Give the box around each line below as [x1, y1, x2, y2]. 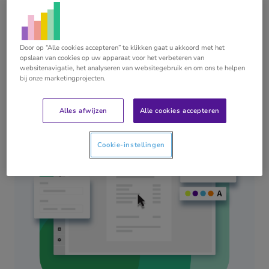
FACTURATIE [14, 4, 58, 14]
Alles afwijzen [59, 106, 107, 116]
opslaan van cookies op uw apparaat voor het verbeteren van [20, 53, 205, 63]
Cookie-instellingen [97, 140, 165, 150]
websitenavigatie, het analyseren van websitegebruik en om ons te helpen [20, 63, 246, 73]
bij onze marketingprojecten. [20, 73, 106, 83]
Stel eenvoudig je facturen [14, 19, 234, 41]
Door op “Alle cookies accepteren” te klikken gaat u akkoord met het [20, 43, 225, 53]
